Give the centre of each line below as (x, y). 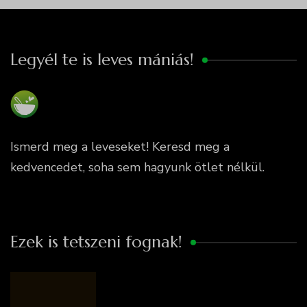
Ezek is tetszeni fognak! (96, 242)
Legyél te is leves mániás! (102, 60)
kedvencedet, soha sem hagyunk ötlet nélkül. (137, 168)
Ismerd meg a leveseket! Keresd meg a (120, 147)
